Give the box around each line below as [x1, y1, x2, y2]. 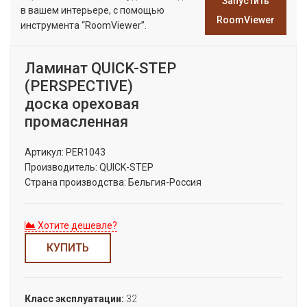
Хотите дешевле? [36, 220, 117, 231]
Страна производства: [25, 177, 126, 188]
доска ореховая [25, 95, 139, 112]
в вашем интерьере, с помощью [21, 5, 164, 16]
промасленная [25, 113, 128, 130]
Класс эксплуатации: [25, 293, 124, 304]
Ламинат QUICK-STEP [25, 60, 176, 77]
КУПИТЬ [47, 241, 89, 254]
